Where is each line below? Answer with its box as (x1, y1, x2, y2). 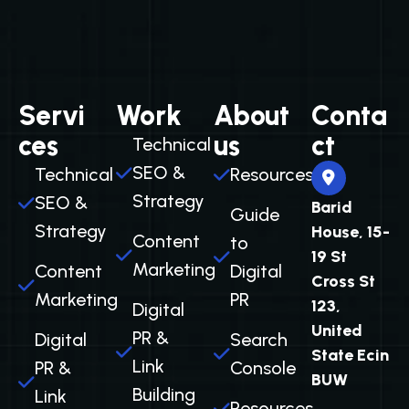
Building (132, 383, 195, 405)
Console (230, 357, 296, 379)
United (311, 320, 362, 341)
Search (230, 329, 288, 351)
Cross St (311, 271, 375, 291)
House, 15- (311, 222, 390, 242)
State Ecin (311, 345, 389, 365)
